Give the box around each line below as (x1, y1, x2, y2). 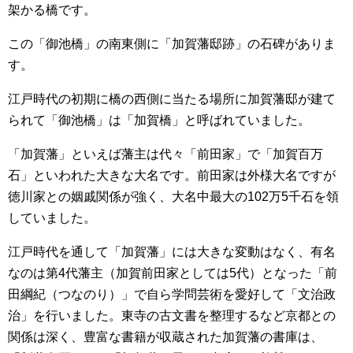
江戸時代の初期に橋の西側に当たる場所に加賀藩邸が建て (8, 92, 336, 106)
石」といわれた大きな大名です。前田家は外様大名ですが (8, 169, 336, 182)
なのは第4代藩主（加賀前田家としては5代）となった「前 (8, 266, 337, 280)
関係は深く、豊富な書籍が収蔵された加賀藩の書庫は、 (8, 330, 323, 344)
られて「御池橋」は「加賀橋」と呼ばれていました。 (8, 113, 310, 127)
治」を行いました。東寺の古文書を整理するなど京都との (8, 309, 336, 322)
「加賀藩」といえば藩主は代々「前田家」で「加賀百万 (8, 147, 323, 161)
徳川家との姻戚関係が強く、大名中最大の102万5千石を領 (8, 190, 339, 203)
